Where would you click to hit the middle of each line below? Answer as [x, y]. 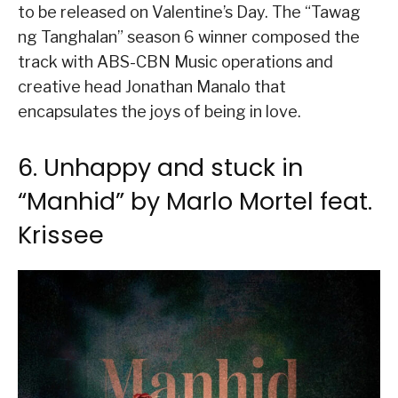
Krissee [61, 235]
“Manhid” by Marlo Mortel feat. [195, 202]
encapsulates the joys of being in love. [159, 112]
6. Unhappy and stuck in [160, 168]
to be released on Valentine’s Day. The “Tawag [189, 12]
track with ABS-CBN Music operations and [175, 62]
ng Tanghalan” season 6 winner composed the [189, 37]
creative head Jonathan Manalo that [152, 87]
